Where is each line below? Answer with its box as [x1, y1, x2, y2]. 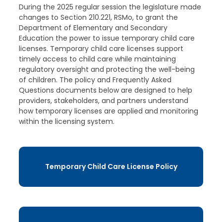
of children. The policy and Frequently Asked [18, 75, 171, 85]
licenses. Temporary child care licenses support [18, 44, 183, 54]
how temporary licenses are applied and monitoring [18, 106, 198, 116]
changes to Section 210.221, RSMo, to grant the [18, 12, 178, 22]
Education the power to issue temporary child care [18, 33, 195, 43]
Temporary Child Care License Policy [45, 162, 177, 171]
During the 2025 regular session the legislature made [18, 2, 201, 12]
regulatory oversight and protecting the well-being [18, 64, 195, 74]
